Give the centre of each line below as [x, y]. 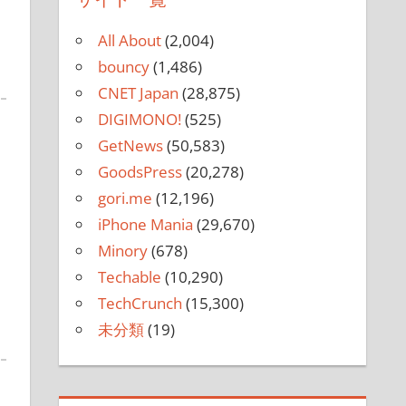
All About [129, 40]
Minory [122, 250]
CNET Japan [138, 92]
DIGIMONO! [139, 119]
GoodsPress [140, 171]
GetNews [130, 145]
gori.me [125, 198]
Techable [129, 276]
